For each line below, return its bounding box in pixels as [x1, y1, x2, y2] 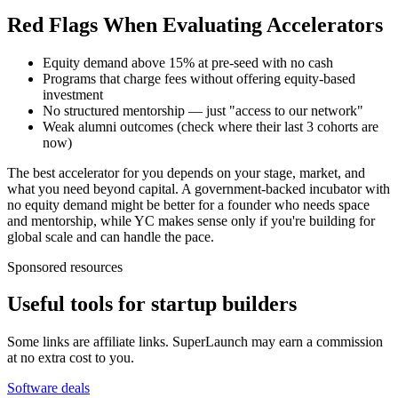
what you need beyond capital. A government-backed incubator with [7, 180, 390, 196]
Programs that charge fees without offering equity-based [43, 70, 355, 86]
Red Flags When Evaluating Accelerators [7, 12, 383, 36]
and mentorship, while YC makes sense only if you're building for [7, 212, 375, 228]
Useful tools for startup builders [7, 292, 297, 316]
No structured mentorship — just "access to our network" [43, 102, 363, 118]
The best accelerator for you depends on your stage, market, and [7, 164, 365, 180]
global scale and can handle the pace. [7, 228, 214, 244]
